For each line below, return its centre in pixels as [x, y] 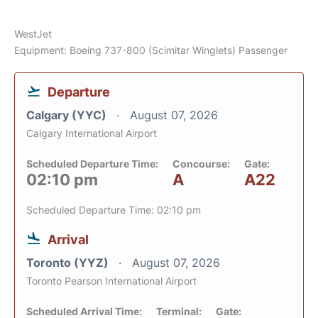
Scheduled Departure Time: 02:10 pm [114, 210]
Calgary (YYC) [68, 115]
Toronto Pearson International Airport [111, 281]
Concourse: [201, 164]
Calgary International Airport [92, 133]
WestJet [33, 34]
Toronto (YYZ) [69, 263]
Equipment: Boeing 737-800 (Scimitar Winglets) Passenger [151, 50]
